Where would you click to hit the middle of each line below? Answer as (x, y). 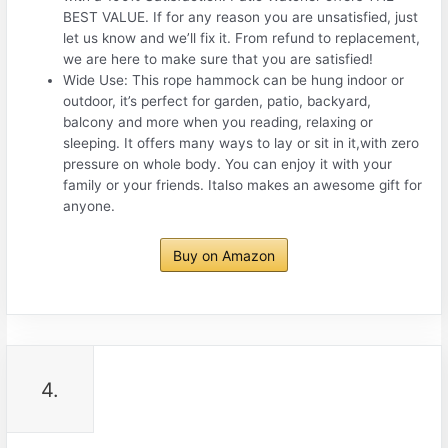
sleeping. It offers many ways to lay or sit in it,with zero (241, 143)
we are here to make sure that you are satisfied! (218, 59)
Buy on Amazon (224, 255)
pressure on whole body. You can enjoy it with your (228, 164)
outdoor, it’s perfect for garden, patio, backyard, (217, 101)
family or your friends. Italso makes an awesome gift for (243, 185)
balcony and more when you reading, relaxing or (218, 122)
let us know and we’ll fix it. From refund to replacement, (242, 38)
